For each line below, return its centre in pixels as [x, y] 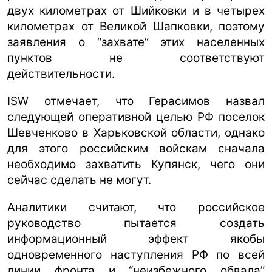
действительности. [61, 73]
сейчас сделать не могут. [79, 180]
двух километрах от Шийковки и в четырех [136, 10]
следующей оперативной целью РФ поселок [136, 117]
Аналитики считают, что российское [136, 207]
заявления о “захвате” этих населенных [136, 42]
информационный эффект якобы [136, 239]
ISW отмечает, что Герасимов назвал [136, 101]
